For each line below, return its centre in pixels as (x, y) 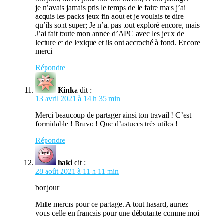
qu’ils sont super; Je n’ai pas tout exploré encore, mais (117, 25)
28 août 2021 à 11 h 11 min (77, 171)
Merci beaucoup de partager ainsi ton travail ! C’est (113, 115)
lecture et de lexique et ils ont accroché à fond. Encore (118, 42)
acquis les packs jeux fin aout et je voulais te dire (109, 16)
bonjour (47, 187)
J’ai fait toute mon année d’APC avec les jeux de (110, 33)
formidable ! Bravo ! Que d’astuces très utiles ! (107, 124)
